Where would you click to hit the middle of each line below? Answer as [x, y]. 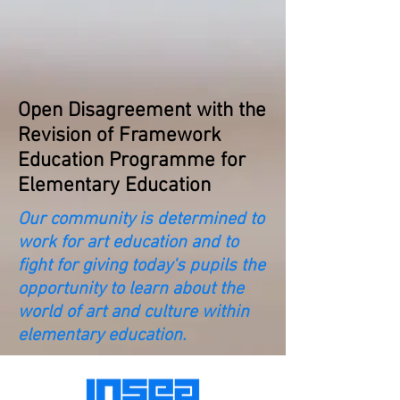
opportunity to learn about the [131, 289]
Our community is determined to [141, 220]
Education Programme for [132, 161]
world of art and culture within [133, 312]
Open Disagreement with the [142, 111]
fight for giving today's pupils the [142, 266]
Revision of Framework [120, 136]
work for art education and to [128, 243]
